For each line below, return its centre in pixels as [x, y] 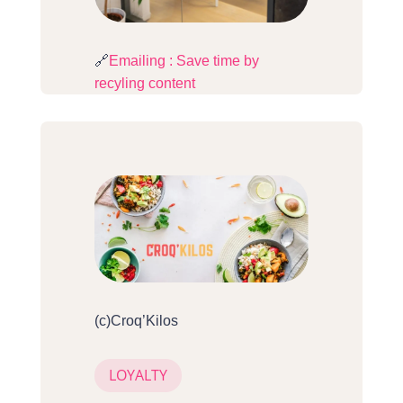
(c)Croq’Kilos [136, 321]
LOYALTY [138, 376]
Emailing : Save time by [184, 61]
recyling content [144, 84]
